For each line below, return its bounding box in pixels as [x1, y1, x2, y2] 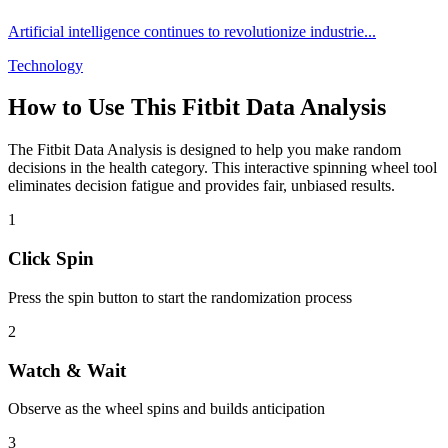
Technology [8, 56, 83, 74]
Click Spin [8, 248, 94, 270]
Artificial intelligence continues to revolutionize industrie [8, 22, 364, 40]
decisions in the [8, 159, 109, 177]
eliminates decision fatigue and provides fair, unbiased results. [8, 177, 395, 195]
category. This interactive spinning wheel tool [147, 159, 437, 177]
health [109, 159, 147, 177]
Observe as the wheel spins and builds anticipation [8, 400, 325, 418]
